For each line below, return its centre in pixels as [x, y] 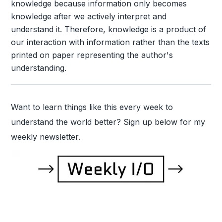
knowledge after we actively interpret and [89, 16]
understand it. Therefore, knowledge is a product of [109, 29]
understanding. [39, 68]
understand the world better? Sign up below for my [108, 122]
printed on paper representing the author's [92, 55]
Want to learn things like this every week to [92, 107]
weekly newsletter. [46, 137]
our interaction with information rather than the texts [111, 42]
